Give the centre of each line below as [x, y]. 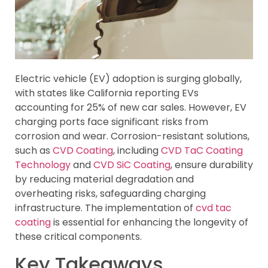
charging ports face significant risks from [112, 122]
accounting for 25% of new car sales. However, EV [131, 108]
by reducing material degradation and [104, 179]
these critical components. [78, 237]
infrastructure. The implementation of [105, 208]
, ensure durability [212, 165]
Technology [43, 165]
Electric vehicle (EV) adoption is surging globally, [128, 79]
